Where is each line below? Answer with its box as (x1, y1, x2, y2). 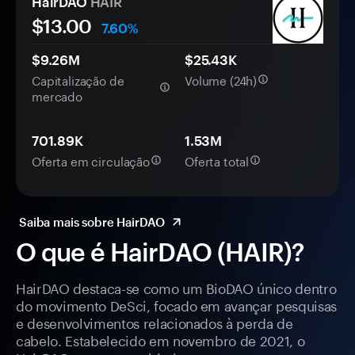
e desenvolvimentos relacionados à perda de (16, 311, 293, 333)
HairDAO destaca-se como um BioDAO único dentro (16, 277, 337, 298)
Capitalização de (32, 70, 124, 90)
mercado (32, 86, 82, 105)
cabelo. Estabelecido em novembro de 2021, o (16, 329, 305, 350)
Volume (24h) (185, 70, 258, 90)
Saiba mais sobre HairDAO (19, 215, 165, 230)
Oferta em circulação (32, 151, 150, 170)
